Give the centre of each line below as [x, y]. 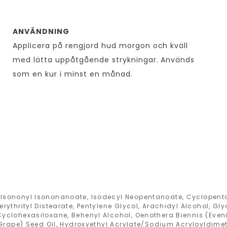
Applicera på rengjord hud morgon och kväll [101, 45]
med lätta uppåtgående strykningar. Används [104, 60]
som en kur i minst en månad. [73, 74]
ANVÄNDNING [41, 31]
